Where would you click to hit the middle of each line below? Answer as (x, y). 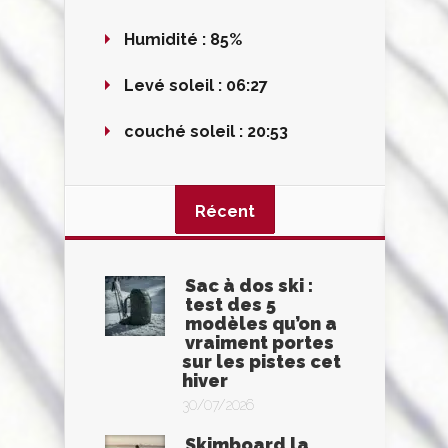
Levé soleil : (175, 85)
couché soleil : (185, 131)
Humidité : (167, 39)
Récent (225, 211)
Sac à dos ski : (249, 285)
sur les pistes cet (261, 361)
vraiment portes (259, 342)
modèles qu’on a (261, 323)
